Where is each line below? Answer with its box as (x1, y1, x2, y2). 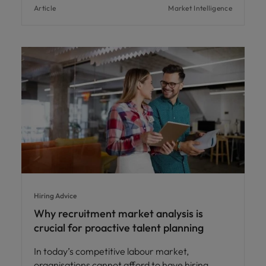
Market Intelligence (168, 3, 232, 12)
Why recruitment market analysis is (34, 206, 203, 220)
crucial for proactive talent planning (34, 220, 204, 235)
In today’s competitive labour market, (34, 245, 189, 257)
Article (34, 3, 56, 12)
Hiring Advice (34, 191, 77, 200)
